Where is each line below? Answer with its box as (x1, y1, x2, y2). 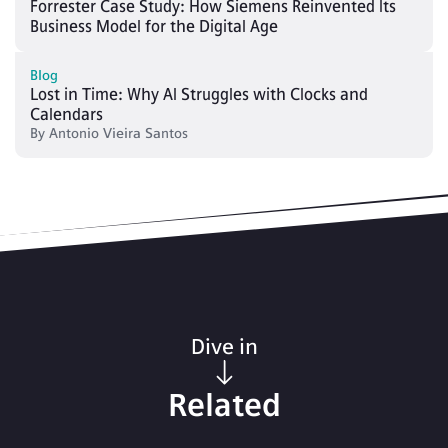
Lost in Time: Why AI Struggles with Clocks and (30, 84, 368, 104)
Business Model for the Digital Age (30, 16, 278, 36)
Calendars (30, 104, 103, 124)
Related (167, 385, 281, 424)
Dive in (190, 333, 258, 359)
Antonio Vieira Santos (145, 124, 188, 142)
